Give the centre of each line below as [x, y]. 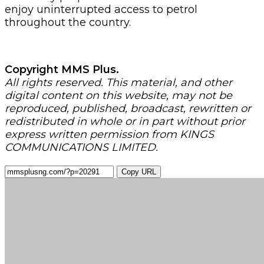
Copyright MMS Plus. [85, 69]
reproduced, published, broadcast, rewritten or [128, 108]
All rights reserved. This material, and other [118, 82]
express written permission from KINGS [109, 134]
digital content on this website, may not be [118, 95]
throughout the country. [68, 22]
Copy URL [139, 171]
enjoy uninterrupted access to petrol [101, 9]
